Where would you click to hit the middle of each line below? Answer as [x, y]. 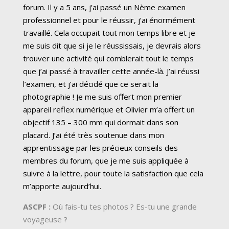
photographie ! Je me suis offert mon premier [102, 96]
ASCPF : [37, 206]
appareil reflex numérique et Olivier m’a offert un [109, 109]
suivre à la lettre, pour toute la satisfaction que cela [113, 173]
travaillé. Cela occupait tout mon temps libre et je [109, 32]
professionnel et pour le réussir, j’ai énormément [109, 20]
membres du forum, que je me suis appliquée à [106, 160]
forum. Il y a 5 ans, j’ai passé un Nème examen [104, 7]
